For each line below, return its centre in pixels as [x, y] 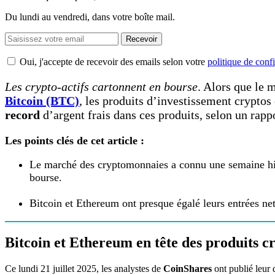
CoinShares [188, 268]
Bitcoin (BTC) [42, 100]
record [22, 114]
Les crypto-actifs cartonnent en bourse [101, 86]
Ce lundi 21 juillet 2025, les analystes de [84, 268]
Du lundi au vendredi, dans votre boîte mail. [90, 17]
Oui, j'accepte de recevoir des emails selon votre [114, 61]
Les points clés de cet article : [75, 140]
